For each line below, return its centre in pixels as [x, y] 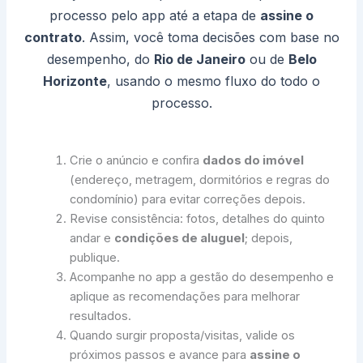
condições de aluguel [180, 238]
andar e [92, 238]
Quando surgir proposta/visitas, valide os [183, 335]
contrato [53, 37]
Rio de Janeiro [199, 59]
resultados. [101, 316]
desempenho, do [100, 59]
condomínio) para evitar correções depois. [188, 199]
